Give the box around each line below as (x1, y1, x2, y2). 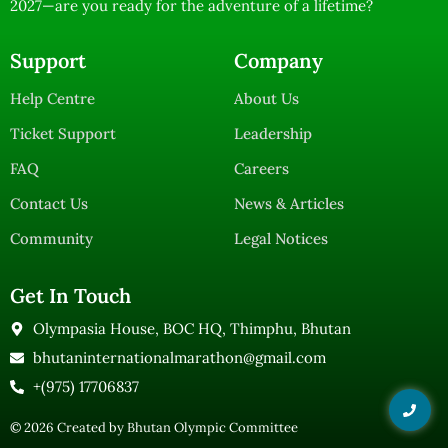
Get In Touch (10, 283, 131, 309)
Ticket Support (10, 124, 116, 144)
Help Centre (10, 89, 95, 109)
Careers (234, 159, 289, 179)
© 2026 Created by (10, 419, 127, 437)
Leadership (234, 124, 312, 144)
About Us (234, 89, 299, 109)
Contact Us (10, 194, 88, 214)
